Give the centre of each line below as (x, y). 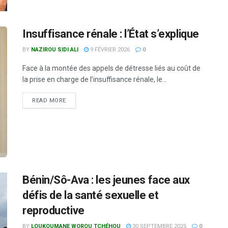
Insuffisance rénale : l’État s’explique (111, 34)
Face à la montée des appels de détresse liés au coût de (111, 68)
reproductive (53, 210)
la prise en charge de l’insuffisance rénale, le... (95, 79)
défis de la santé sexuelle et (91, 195)
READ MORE (49, 100)
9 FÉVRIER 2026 (109, 49)
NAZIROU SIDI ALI (55, 49)
